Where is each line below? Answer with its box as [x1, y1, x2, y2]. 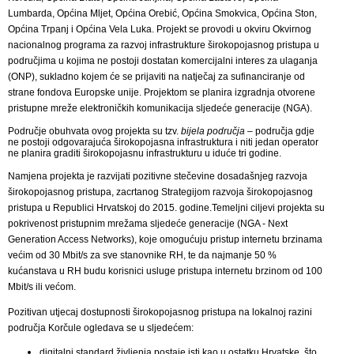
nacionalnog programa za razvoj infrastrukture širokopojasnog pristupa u [8, 40, 319, 51]
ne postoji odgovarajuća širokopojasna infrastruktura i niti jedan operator [8, 137, 318, 149]
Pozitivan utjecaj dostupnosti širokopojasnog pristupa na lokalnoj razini [8, 307, 312, 318]
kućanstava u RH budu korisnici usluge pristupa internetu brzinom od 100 [8, 265, 322, 277]
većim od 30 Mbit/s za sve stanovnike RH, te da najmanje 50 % [8, 250, 277, 262]
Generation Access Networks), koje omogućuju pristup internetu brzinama [8, 234, 322, 246]
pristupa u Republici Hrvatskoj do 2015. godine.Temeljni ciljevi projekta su [8, 202, 325, 214]
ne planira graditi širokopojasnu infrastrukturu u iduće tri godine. [8, 148, 281, 160]
